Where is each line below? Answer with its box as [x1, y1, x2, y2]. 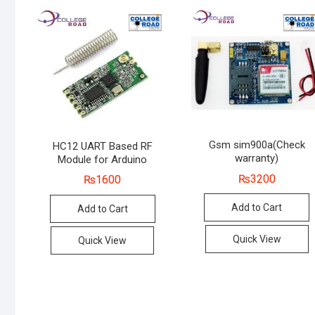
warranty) [235, 152, 279, 165]
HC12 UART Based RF [52, 139, 153, 153]
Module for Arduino [58, 153, 148, 166]
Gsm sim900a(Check [208, 139, 305, 151]
